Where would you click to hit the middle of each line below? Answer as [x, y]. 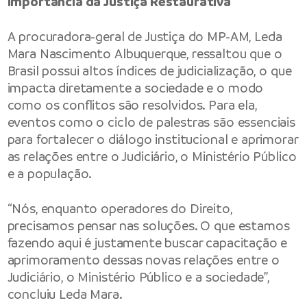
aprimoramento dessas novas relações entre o [143, 260]
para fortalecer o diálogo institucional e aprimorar [152, 140]
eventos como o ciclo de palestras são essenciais [151, 123]
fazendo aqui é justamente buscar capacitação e [147, 243]
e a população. [50, 174]
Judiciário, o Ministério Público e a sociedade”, [138, 278]
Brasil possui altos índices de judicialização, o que [149, 71]
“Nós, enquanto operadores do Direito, [120, 209]
